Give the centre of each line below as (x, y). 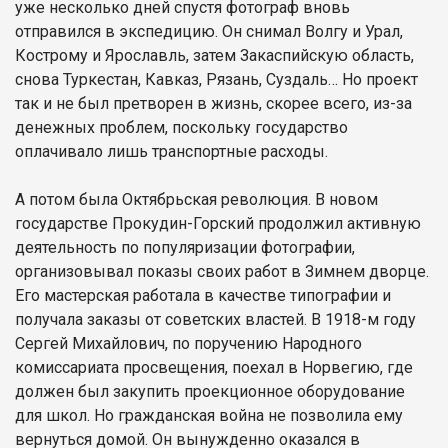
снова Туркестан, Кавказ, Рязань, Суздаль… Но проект (216, 79)
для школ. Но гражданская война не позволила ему (209, 415)
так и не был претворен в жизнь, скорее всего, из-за (213, 103)
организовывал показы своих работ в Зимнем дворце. (222, 271)
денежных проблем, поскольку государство (181, 127)
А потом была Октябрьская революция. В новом (196, 199)
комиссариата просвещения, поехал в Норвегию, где (214, 367)
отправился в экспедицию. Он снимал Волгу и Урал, (209, 31)
